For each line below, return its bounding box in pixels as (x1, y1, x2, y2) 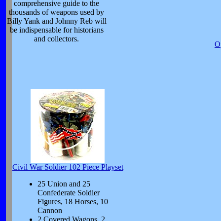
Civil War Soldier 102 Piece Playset (12, 163, 123, 171)
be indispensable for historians (9, 26, 104, 34)
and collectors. (34, 35, 79, 43)
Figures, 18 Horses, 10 (37, 197, 108, 206)
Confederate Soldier (37, 188, 100, 197)
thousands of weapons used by (9, 8, 104, 16)
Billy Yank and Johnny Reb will (6, 17, 107, 25)
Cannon (37, 206, 62, 215)
